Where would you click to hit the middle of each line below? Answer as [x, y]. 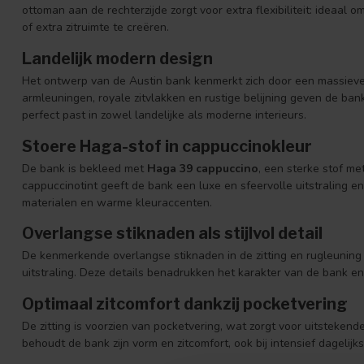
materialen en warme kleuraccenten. [117, 202]
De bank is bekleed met [84, 168]
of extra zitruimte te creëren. [95, 27]
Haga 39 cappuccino [203, 168]
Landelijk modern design [117, 58]
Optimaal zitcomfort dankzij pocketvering [185, 304]
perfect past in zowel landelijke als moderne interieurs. [164, 115]
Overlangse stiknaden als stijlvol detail [172, 234]
